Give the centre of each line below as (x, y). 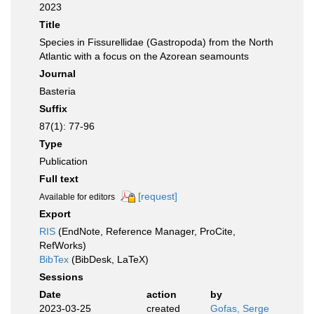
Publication (63, 161)
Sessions (61, 277)
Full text (59, 179)
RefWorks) (63, 246)
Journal (57, 74)
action (161, 295)
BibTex (54, 260)
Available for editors (77, 197)
